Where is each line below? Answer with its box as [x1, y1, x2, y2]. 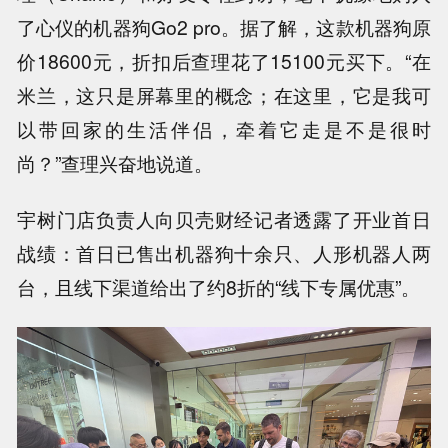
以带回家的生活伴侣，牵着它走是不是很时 [17, 114, 431, 143]
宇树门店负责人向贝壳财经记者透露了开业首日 [17, 205, 431, 234]
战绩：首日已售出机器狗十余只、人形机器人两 [17, 239, 431, 268]
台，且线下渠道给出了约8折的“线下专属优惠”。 [17, 273, 421, 302]
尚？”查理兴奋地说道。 [17, 148, 214, 177]
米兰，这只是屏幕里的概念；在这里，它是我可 [17, 80, 431, 109]
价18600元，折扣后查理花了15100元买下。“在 [17, 46, 431, 75]
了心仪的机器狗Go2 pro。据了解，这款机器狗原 [17, 12, 431, 41]
